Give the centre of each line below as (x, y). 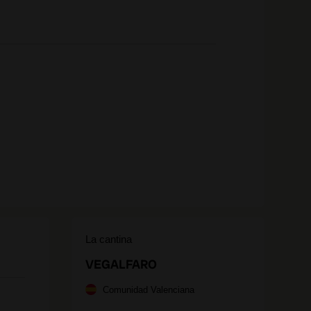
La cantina (109, 239)
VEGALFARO (121, 264)
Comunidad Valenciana (149, 290)
